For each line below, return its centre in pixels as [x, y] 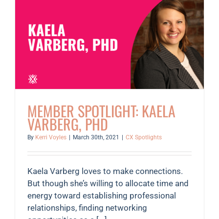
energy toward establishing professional [102, 196]
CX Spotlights [144, 138]
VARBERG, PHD [68, 124]
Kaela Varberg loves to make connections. [105, 171]
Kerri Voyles [51, 138]
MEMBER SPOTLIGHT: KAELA [101, 111]
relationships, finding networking [87, 208]
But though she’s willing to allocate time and [108, 184]
